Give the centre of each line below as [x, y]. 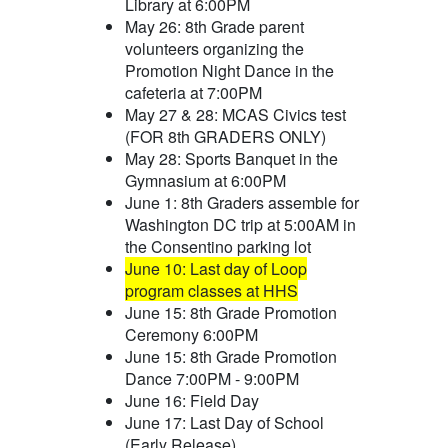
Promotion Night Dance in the [229, 70]
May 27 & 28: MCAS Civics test [235, 114]
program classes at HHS [211, 290]
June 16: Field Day [191, 400]
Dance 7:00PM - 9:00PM [211, 378]
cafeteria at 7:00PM [193, 92]
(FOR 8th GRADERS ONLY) [227, 136]
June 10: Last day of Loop [215, 268]
